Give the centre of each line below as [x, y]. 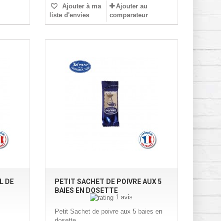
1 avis [124, 197]
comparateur [129, 15]
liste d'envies [69, 15]
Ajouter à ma [80, 6]
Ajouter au [131, 6]
